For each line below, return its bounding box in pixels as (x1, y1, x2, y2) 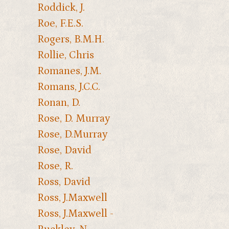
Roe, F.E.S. (37, 17, 83, 30)
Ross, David (37, 175, 90, 188)
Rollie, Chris (37, 49, 94, 61)
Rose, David (37, 144, 91, 156)
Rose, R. (37, 159, 73, 172)
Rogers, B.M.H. (37, 33, 104, 45)
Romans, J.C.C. (37, 80, 100, 93)
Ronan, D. (37, 96, 80, 109)
